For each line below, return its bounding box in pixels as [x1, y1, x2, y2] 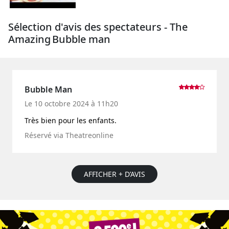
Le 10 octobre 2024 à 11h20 [25, 98, 118, 108]
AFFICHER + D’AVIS [84, 169, 145, 179]
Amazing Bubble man [8, 32, 110, 46]
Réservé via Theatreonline [25, 130, 113, 140]
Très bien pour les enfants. [25, 115, 117, 125]
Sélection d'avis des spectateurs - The [8, 19, 188, 34]
